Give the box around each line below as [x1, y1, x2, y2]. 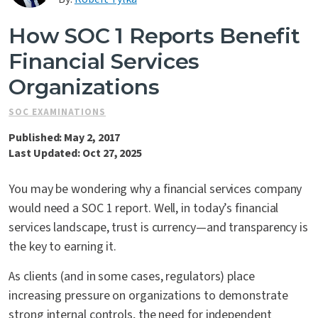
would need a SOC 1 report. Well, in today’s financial [9, 199, 279, 218]
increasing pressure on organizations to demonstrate [9, 287, 288, 305]
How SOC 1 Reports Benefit [9, 23, 300, 50]
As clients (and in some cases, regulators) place [9, 268, 255, 286]
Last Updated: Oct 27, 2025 [9, 146, 143, 162]
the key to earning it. [9, 238, 120, 256]
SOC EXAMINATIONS [9, 106, 106, 119]
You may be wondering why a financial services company [9, 180, 302, 199]
